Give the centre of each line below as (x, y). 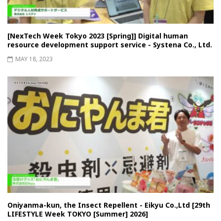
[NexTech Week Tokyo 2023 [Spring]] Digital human (98, 36)
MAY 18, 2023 (34, 59)
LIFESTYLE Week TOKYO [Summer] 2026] (78, 214)
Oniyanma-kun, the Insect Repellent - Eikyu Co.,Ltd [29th (109, 205)
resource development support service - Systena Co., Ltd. (110, 45)
